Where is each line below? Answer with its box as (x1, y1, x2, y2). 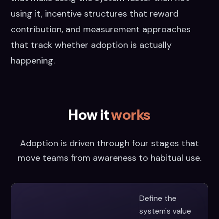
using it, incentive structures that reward (11, 8, 179, 20)
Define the (139, 193, 176, 203)
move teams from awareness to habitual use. (18, 152, 201, 164)
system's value (139, 206, 191, 216)
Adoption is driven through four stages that (20, 137, 199, 149)
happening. (11, 55, 55, 66)
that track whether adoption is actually (11, 39, 172, 51)
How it (68, 107, 111, 123)
